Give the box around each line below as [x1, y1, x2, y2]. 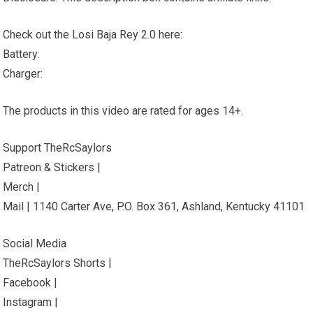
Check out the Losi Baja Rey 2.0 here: [3, 28, 183, 41]
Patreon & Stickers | [3, 161, 101, 174]
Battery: [3, 48, 41, 61]
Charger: [3, 67, 43, 80]
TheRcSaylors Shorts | [3, 256, 112, 270]
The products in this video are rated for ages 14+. [3, 104, 244, 117]
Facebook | [3, 276, 58, 289]
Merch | [3, 180, 41, 194]
